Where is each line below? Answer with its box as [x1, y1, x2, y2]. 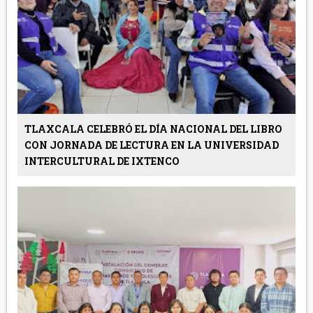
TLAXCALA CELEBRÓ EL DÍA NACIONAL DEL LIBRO [24, 122, 282, 136]
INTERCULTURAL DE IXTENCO [24, 154, 180, 168]
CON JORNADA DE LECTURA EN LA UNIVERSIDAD [24, 138, 279, 152]
